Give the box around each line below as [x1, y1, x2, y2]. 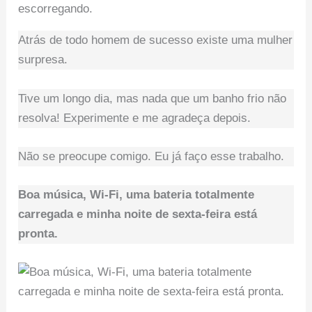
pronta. [18, 226, 58, 240]
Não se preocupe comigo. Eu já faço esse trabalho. [18, 149, 285, 163]
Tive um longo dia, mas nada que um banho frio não [18, 91, 287, 105]
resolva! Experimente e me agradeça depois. [18, 111, 251, 125]
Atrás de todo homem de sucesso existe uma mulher [18, 33, 293, 47]
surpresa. [18, 53, 68, 67]
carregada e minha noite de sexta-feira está [18, 207, 258, 221]
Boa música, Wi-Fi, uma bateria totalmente [18, 187, 255, 201]
